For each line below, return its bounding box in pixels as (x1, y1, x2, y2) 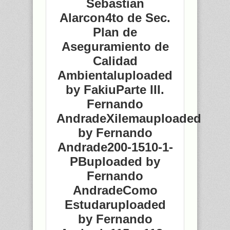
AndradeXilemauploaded (56, 111, 201, 125)
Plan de (93, 25, 137, 39)
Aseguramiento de (61, 39, 169, 53)
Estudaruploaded (64, 197, 166, 212)
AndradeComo (72, 183, 158, 197)
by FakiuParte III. (66, 82, 164, 97)
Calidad (92, 53, 138, 68)
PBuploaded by (70, 154, 160, 168)
